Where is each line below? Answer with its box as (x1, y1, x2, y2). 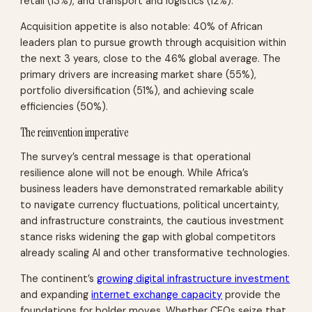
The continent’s (20, 272, 97, 286)
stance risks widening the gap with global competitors (20, 230, 276, 243)
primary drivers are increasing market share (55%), (20, 68, 257, 81)
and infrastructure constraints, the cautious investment (20, 214, 285, 227)
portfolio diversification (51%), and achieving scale (20, 84, 255, 97)
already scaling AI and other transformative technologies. (20, 246, 290, 259)
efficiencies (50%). (20, 100, 109, 114)
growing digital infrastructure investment (97, 272, 290, 286)
